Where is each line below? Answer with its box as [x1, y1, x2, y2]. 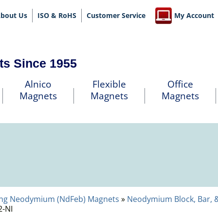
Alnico [25, 78, 51, 91]
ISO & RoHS [37, 11, 76, 20]
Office [167, 78, 193, 91]
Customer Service [87, 11, 145, 20]
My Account [172, 11, 214, 20]
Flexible [92, 78, 126, 91]
